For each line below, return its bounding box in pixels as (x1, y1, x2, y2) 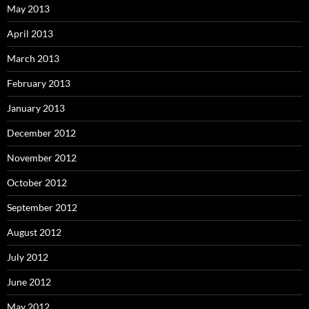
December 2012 (7, 126, 76, 139)
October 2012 (7, 176, 67, 188)
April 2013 (7, 27, 53, 39)
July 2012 (7, 250, 48, 263)
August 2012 (7, 226, 61, 238)
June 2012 (7, 275, 51, 288)
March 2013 (7, 52, 59, 64)
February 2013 (7, 77, 70, 89)
